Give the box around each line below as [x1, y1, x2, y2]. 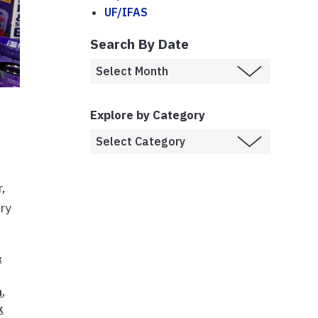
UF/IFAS [104, 4, 148, 19]
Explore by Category [90, 106, 205, 123]
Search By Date [90, 34, 189, 53]
